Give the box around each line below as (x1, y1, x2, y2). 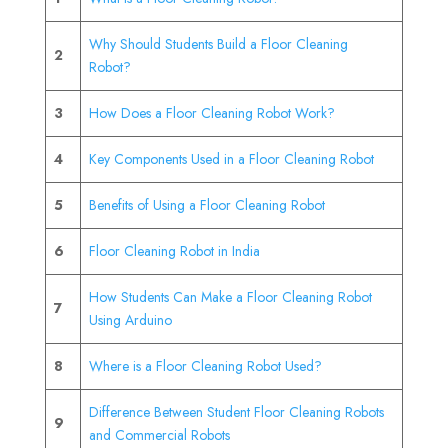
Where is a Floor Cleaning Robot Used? (89, 355, 322, 376)
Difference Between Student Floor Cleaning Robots (89, 401, 384, 422)
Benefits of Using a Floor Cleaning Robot (89, 194, 325, 215)
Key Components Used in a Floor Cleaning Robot (89, 148, 374, 169)
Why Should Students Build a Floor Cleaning (89, 33, 348, 54)
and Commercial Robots (89, 424, 230, 445)
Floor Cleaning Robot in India (89, 240, 260, 261)
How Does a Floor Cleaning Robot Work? (89, 102, 335, 123)
